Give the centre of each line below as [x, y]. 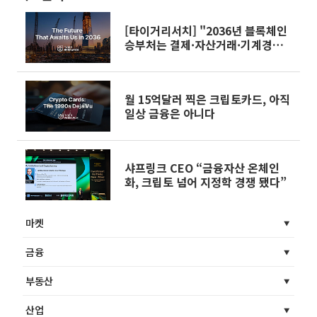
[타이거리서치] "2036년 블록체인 [206, 30]
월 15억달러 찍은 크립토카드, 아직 [207, 99]
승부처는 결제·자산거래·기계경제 [204, 44]
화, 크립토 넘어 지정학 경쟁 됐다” [206, 181]
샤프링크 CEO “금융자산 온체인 [202, 167]
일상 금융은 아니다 [170, 113]
